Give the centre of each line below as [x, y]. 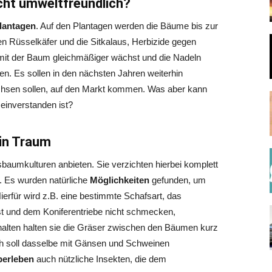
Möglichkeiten [121, 180]
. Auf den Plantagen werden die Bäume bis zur [127, 26]
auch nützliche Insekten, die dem [101, 259]
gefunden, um [179, 180]
